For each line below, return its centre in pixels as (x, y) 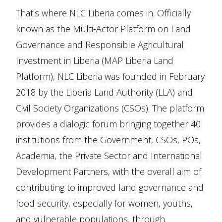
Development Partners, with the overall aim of (109, 171)
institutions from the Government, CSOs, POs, (108, 139)
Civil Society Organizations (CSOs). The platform (110, 108)
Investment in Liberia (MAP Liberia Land (95, 60)
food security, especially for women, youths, (104, 203)
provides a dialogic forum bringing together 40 (108, 124)
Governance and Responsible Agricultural (100, 44)
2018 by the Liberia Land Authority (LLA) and (104, 92)
